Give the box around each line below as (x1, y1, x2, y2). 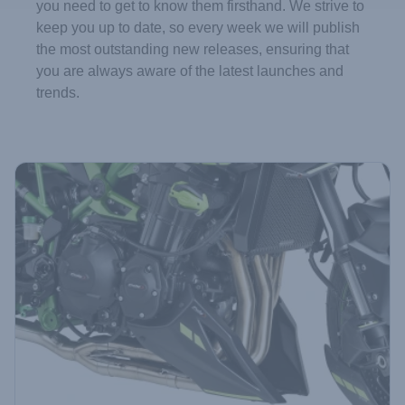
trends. (36, 85, 80, 100)
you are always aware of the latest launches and (36, 63, 344, 79)
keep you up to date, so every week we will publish (36, 20, 360, 35)
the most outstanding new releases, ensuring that (36, 42, 349, 57)
